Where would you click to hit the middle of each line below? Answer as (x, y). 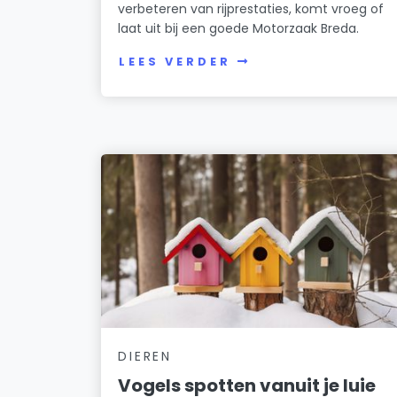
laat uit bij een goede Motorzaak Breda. (239, 28)
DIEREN (145, 356)
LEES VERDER (175, 62)
